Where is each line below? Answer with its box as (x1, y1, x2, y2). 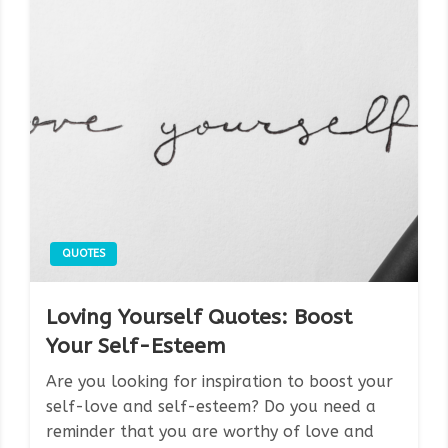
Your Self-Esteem (46, 333, 227, 359)
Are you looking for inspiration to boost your (46, 371, 394, 391)
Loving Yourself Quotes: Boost (46, 304, 353, 330)
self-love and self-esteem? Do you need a (46, 396, 377, 416)
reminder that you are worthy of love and (46, 421, 375, 441)
